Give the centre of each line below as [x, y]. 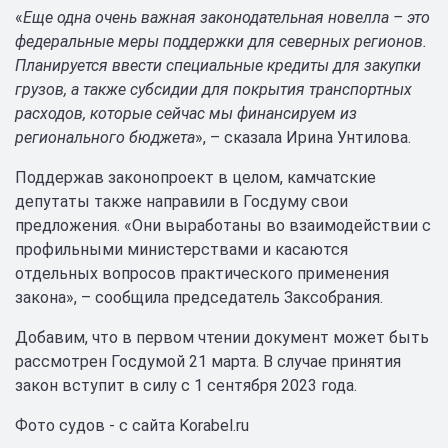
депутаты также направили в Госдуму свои [181, 201]
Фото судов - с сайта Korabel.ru [132, 425]
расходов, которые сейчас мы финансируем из [186, 113]
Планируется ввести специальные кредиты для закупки [218, 65]
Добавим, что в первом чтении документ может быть [222, 337]
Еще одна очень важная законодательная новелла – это [226, 17]
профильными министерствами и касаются [181, 249]
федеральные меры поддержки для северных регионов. [221, 41]
